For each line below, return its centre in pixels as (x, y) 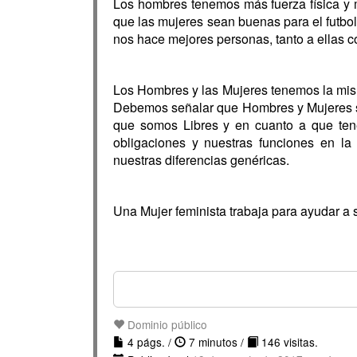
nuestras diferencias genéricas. (201, 160)
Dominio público (166, 324)
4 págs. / (149, 342)
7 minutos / (216, 342)
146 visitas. (288, 342)
